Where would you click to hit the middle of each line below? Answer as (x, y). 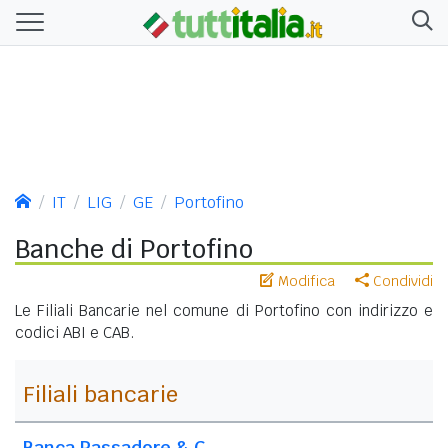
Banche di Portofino (134, 248)
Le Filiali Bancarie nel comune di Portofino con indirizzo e (224, 310)
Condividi (401, 280)
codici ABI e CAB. (75, 332)
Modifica (304, 280)
